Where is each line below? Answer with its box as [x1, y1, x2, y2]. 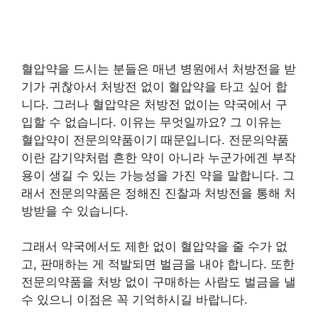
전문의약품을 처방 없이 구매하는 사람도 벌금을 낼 [21, 275, 296, 290]
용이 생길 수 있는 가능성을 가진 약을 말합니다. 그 [21, 168, 295, 182]
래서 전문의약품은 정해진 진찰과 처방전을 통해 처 [21, 185, 296, 200]
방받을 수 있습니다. [21, 203, 128, 218]
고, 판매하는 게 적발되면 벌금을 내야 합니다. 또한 [21, 257, 295, 272]
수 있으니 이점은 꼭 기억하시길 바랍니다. [21, 292, 248, 307]
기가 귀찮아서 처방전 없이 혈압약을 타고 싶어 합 [21, 79, 287, 94]
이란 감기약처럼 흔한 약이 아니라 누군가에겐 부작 [21, 150, 296, 165]
